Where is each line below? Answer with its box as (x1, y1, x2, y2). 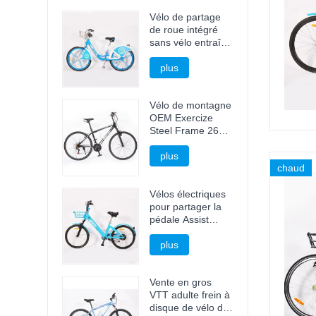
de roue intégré (150, 24, 219, 36)
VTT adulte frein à (150, 288, 231, 300)
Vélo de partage (150, 11, 221, 23)
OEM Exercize (150, 112, 214, 124)
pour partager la (150, 200, 222, 212)
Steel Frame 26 (150, 125, 219, 137)
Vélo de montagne (150, 99, 232, 111)
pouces (150, 138, 183, 150)
